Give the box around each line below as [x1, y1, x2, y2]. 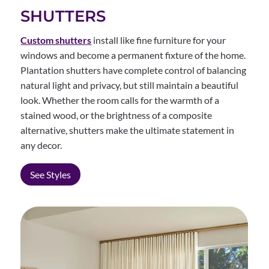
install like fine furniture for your [91, 34, 226, 46]
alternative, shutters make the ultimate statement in [20, 124, 235, 136]
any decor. [20, 139, 62, 151]
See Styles [30, 168, 71, 180]
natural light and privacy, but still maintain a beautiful [20, 79, 239, 91]
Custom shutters [20, 34, 92, 46]
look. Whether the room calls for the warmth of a [20, 94, 220, 106]
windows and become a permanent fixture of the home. [20, 49, 246, 61]
